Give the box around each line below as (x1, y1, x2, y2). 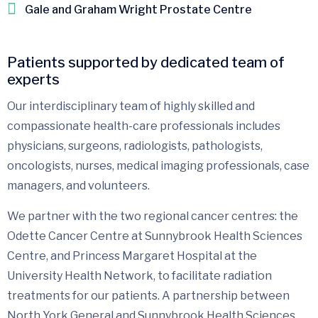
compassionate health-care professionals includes (7, 119, 280, 133)
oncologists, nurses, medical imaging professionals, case (7, 158, 309, 172)
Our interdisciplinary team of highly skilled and (7, 99, 255, 113)
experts (7, 70, 60, 88)
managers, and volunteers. (7, 178, 150, 192)
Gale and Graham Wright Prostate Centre (25, 2, 252, 16)
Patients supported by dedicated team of (7, 53, 285, 71)
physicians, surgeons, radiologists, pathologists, (7, 138, 263, 153)
